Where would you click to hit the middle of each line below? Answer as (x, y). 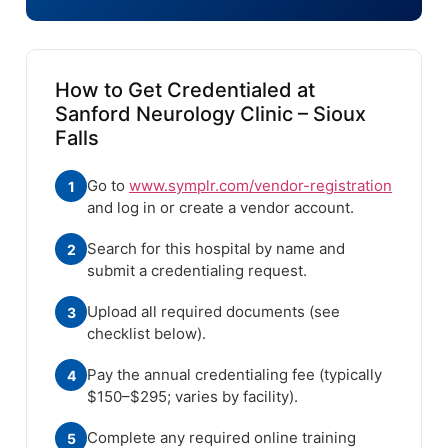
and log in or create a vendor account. (220, 208)
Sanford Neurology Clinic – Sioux (210, 114)
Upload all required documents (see (213, 312)
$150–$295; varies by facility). (192, 397)
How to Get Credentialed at (185, 90)
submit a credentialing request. (197, 271)
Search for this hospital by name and (216, 249)
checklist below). (146, 334)
